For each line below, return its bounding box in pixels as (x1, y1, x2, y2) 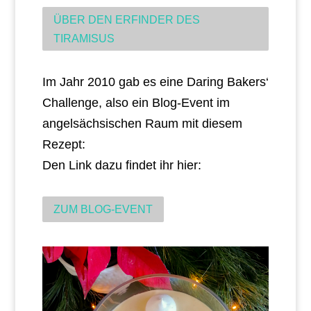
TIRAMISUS (53, 32, 115, 44)
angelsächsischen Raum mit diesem (42, 117, 242, 131)
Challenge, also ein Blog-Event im (42, 96, 230, 110)
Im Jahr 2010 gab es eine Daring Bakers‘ (42, 75, 269, 90)
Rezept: (42, 137, 85, 152)
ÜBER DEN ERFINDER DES (53, 13, 200, 26)
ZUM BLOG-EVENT (53, 203, 153, 216)
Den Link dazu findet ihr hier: (42, 158, 201, 173)
